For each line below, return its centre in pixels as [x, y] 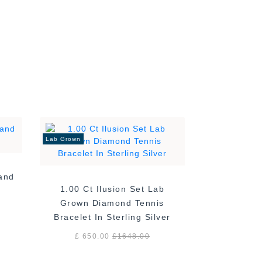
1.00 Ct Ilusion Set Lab [112, 189]
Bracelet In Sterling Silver [112, 217]
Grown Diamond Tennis [112, 203]
